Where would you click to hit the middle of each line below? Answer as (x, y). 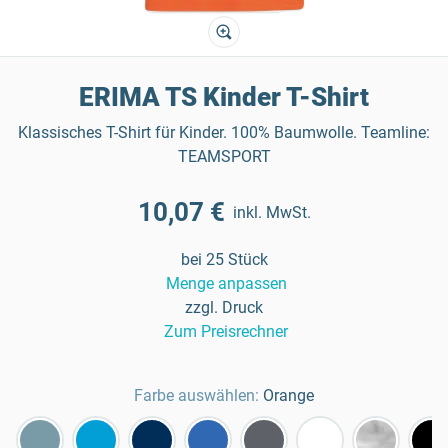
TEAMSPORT (224, 156)
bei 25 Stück (224, 259)
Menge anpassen (226, 283)
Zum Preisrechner (226, 331)
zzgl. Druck (224, 307)
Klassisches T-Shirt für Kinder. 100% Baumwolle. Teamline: (224, 132)
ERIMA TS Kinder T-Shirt (224, 97)
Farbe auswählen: (196, 395)
